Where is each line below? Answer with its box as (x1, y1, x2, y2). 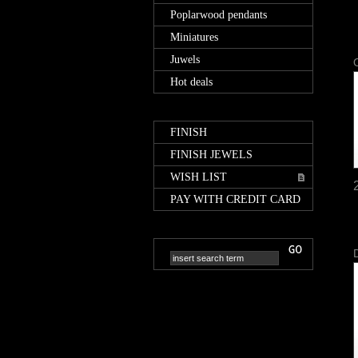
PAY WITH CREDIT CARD (170, 193, 300, 205)
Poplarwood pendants (170, 8, 267, 21)
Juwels (170, 53, 200, 66)
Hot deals (170, 75, 213, 88)
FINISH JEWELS (170, 148, 253, 161)
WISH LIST (170, 170, 227, 183)
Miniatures (170, 30, 218, 43)
